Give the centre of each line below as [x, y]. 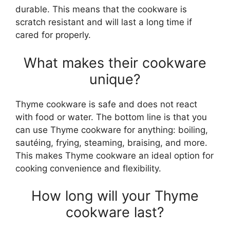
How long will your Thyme [115, 196]
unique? [115, 79]
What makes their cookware [115, 63]
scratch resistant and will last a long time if [104, 22]
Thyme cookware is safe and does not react [106, 104]
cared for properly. [53, 35]
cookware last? [115, 212]
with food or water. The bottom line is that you [111, 117]
